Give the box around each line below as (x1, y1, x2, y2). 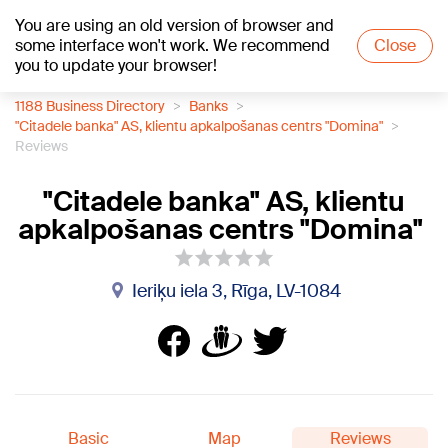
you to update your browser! (15, 55, 217, 76)
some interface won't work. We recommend (15, 35, 330, 56)
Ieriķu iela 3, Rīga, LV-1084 (131, 279, 341, 303)
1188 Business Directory (15, 97, 165, 115)
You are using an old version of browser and (15, 15, 334, 36)
